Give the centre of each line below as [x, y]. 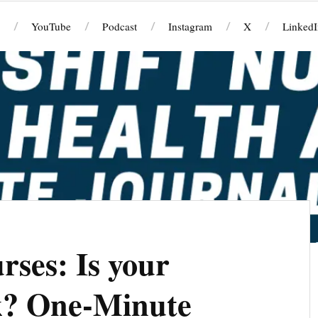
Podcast [119, 26]
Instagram [190, 26]
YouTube [51, 26]
